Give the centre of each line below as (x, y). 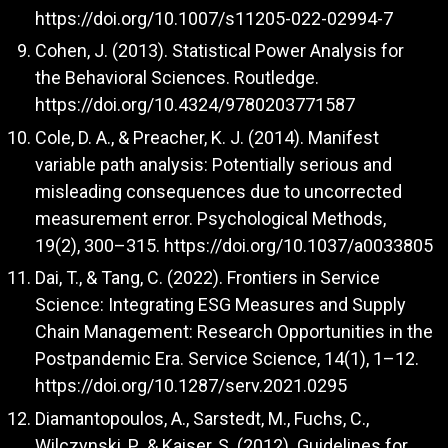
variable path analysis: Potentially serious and (213, 164)
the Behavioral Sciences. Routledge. (177, 78)
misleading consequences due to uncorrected (218, 191)
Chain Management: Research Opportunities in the (234, 332)
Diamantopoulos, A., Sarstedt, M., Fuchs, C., (202, 418)
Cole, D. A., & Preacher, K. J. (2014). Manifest (207, 137)
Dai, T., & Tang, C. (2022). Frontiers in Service (207, 278)
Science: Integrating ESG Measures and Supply (220, 305)
